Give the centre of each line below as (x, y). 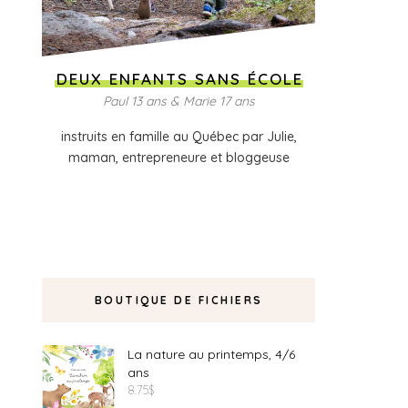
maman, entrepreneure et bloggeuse (178, 158)
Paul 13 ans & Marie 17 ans (178, 101)
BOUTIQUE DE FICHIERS (178, 300)
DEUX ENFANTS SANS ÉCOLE (179, 79)
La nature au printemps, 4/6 (211, 354)
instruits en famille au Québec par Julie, (178, 137)
